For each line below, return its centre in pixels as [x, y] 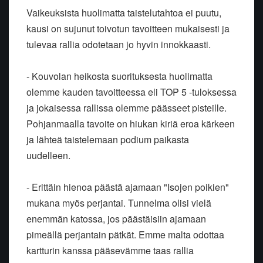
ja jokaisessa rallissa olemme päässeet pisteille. [127, 108]
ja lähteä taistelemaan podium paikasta [108, 140]
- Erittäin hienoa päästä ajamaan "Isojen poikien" [128, 187]
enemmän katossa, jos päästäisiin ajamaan [116, 219]
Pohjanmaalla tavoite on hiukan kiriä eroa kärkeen [131, 124]
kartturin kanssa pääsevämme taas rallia [110, 251]
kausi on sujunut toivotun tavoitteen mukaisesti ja [128, 29]
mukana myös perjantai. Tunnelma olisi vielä [119, 203]
